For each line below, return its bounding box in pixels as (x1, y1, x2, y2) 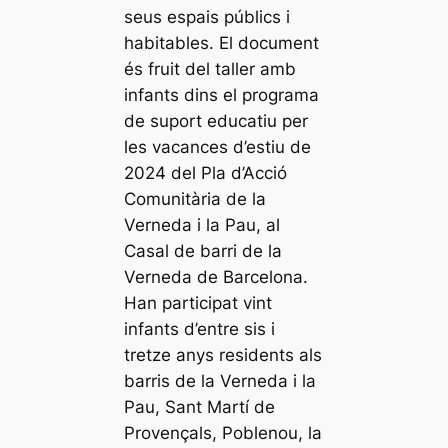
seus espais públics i (124, 7, 291, 28)
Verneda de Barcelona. (124, 267, 309, 288)
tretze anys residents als (124, 345, 323, 366)
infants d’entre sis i (124, 319, 276, 340)
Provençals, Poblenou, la (124, 423, 323, 444)
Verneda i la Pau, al (124, 215, 281, 236)
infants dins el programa (124, 85, 320, 106)
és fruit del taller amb (124, 59, 297, 80)
